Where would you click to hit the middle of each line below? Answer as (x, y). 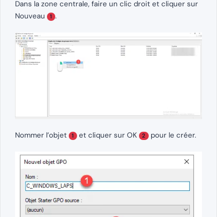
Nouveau (31, 16)
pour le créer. (172, 135)
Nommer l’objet (42, 135)
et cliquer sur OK (108, 135)
